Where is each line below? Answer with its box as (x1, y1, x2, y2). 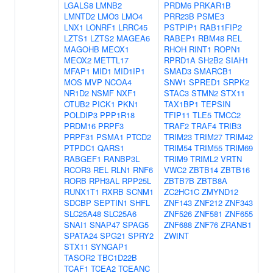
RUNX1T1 (64, 186, 99, 197)
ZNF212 (194, 197, 222, 208)
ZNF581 (194, 208, 222, 219)
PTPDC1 (64, 142, 95, 154)
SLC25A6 (104, 208, 136, 219)
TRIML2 (190, 153, 218, 165)
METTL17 (94, 54, 129, 66)
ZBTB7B (164, 175, 194, 186)
